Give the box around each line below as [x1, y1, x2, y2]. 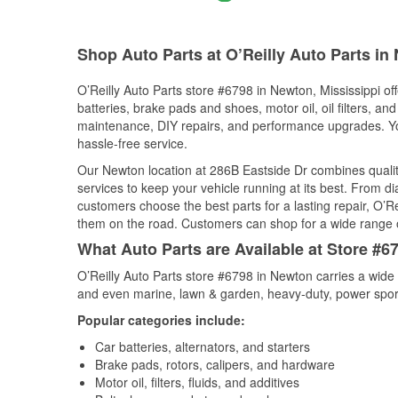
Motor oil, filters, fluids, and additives [95, 373, 299, 391]
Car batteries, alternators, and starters [95, 338, 310, 355]
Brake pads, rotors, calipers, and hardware [95, 355, 335, 373]
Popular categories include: [77, 311, 245, 329]
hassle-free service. [77, 134, 187, 152]
